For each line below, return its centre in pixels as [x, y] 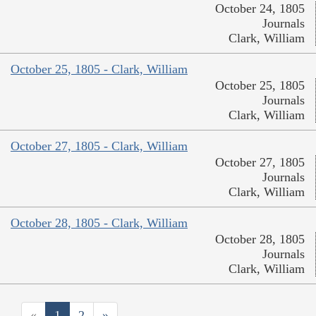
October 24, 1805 [260, 9]
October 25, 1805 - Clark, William [99, 69]
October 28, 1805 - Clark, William [99, 223]
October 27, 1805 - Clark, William [99, 146]
